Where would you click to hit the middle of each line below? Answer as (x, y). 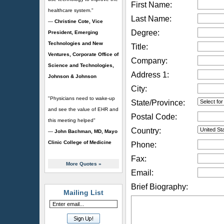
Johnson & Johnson (72, 76)
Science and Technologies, (81, 65)
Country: (146, 131)
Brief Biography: (159, 187)
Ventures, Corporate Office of (83, 54)
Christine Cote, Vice (79, 21)
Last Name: (151, 19)
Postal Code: (154, 117)
